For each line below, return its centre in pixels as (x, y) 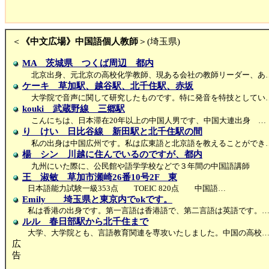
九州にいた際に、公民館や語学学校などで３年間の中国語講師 (141, 166)
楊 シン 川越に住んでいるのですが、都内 (112, 154)
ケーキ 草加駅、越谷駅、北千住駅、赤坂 (108, 86)
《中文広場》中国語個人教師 (80, 41)
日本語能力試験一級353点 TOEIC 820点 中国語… (127, 188)
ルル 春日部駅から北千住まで (85, 222)
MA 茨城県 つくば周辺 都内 (88, 63)
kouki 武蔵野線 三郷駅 (74, 109)
